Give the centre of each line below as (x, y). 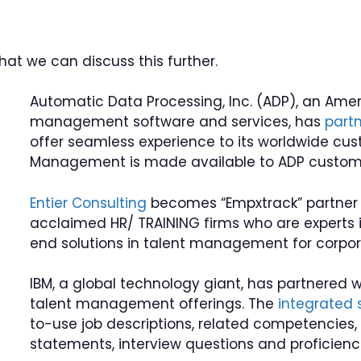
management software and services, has (178, 122)
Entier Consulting (89, 203)
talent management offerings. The (154, 304)
